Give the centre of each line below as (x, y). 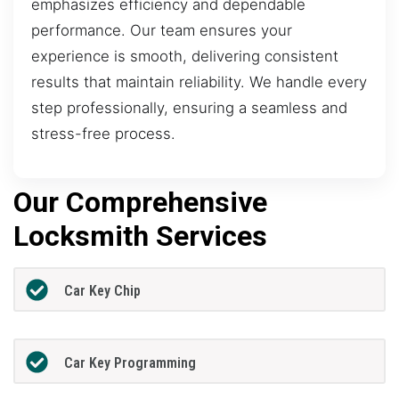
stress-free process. (103, 134)
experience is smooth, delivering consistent (185, 57)
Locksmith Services (140, 236)
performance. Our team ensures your (162, 31)
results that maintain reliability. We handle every (199, 82)
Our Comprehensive (140, 202)
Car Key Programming (130, 362)
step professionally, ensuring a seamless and (189, 108)
